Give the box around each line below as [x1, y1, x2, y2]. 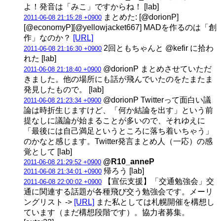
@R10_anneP [103, 157, 154, 166]
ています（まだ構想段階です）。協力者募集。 [24, 208, 189, 217]
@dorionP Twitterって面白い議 [101, 95, 211, 104]
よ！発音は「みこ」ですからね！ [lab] [24, 2, 159, 11]
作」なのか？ [24, 33, 73, 42]
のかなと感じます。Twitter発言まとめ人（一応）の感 [24, 137, 213, 146]
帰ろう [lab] [102, 166, 144, 175]
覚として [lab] [24, 147, 72, 156]
